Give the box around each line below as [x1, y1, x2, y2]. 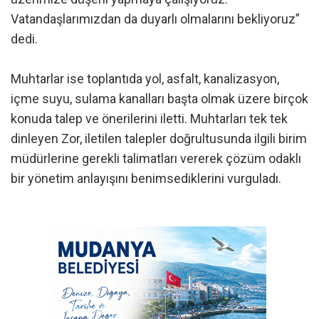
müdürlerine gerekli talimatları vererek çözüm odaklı [11, 150, 301, 166]
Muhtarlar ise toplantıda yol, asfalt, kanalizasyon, [11, 70, 279, 86]
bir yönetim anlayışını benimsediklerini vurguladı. [11, 170, 281, 186]
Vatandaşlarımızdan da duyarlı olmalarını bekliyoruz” [11, 11, 300, 26]
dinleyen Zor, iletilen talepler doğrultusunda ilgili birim [11, 130, 307, 146]
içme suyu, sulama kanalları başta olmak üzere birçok [11, 90, 308, 106]
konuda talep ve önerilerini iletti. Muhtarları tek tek [11, 110, 288, 126]
